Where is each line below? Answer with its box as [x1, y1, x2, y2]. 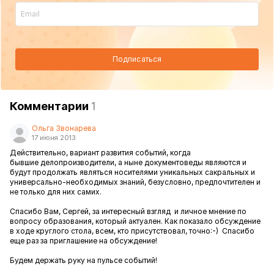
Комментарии [10, 100, 91, 113]
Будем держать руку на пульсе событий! [10, 256, 157, 265]
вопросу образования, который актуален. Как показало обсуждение [10, 217, 261, 226]
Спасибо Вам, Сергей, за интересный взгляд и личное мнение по [10, 207, 246, 216]
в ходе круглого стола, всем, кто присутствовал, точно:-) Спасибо [10, 226, 254, 235]
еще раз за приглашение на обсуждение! [10, 236, 157, 245]
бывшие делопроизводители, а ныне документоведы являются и [10, 158, 246, 167]
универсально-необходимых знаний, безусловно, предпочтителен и [10, 177, 261, 187]
